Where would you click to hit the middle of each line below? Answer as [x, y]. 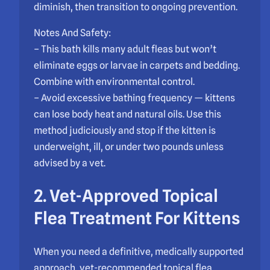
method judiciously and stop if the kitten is [125, 130]
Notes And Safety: [72, 33]
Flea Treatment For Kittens [137, 218]
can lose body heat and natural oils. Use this [127, 114]
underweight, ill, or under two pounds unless [129, 146]
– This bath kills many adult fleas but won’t [125, 49]
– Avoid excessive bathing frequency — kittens [134, 98]
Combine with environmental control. [114, 81]
